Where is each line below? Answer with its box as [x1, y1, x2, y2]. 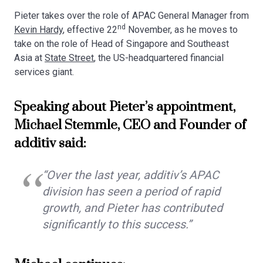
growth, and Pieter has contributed [42, 201, 222, 215]
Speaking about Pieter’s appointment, [14, 99, 235, 116]
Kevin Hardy [14, 24, 63, 36]
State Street [45, 52, 94, 64]
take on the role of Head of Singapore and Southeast [14, 38, 229, 50]
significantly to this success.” [42, 217, 191, 232]
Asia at [14, 52, 45, 64]
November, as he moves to [126, 24, 238, 36]
